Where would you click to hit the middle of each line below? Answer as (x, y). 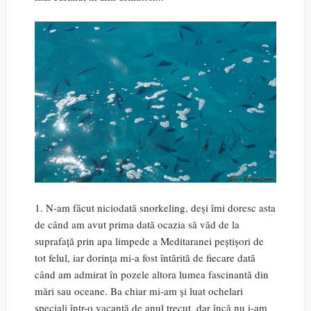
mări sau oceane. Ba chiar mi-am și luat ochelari (139, 291)
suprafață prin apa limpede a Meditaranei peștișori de (149, 241)
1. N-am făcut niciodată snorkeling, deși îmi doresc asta (155, 207)
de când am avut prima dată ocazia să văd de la (137, 224)
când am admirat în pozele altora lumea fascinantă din (152, 274)
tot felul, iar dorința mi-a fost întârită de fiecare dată (145, 257)
